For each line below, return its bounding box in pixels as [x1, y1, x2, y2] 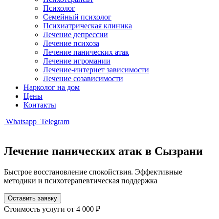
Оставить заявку [8, 194, 57, 202]
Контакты [23, 101, 56, 109]
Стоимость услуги [4, 204, 67, 213]
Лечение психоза [43, 39, 99, 47]
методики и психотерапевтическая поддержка [4, 176, 157, 185]
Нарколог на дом [23, 83, 80, 91]
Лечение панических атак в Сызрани [4, 144, 203, 157]
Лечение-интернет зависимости [43, 66, 149, 74]
